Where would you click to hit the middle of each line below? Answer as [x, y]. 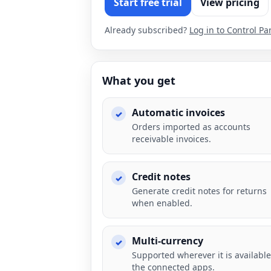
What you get [139, 80]
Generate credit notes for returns [199, 191]
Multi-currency [168, 241]
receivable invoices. [171, 139]
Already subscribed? [147, 30]
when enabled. [162, 203]
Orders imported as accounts [191, 127]
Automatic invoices [178, 113]
